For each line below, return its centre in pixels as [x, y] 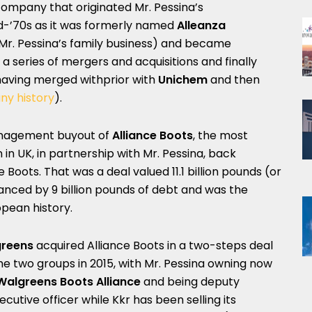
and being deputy [190, 282]
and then [234, 80]
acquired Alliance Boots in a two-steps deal [153, 245]
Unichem [183, 80]
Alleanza [201, 25]
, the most [220, 135]
